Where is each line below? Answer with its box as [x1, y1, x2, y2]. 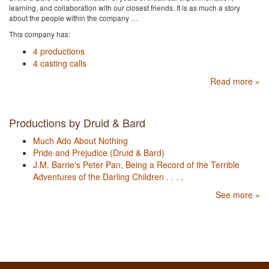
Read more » [210, 75, 260, 88]
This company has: [9, 29, 70, 40]
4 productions [33, 45, 85, 58]
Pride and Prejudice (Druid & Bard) [33, 147, 165, 159]
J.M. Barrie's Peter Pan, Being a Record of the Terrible [33, 159, 240, 171]
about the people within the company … [9, 13, 138, 23]
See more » [216, 189, 260, 201]
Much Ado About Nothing [33, 134, 128, 147]
